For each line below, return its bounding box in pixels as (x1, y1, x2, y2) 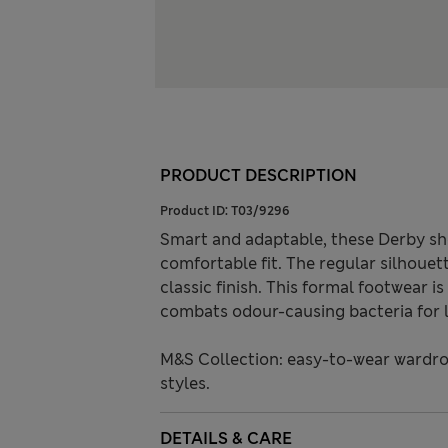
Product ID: (160, 203, 231, 220)
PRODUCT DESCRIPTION (160, 165, 357, 187)
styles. (160, 373, 210, 395)
